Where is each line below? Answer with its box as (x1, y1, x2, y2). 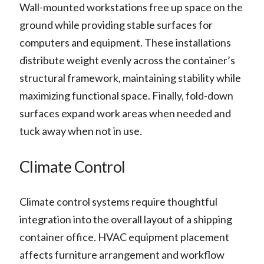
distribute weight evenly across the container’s (19, 54, 235, 67)
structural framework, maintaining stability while (19, 71, 241, 85)
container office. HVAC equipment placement (19, 230, 229, 244)
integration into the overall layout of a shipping (19, 213, 232, 226)
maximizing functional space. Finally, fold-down (19, 89, 233, 103)
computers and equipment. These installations (19, 36, 231, 49)
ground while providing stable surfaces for (19, 18, 213, 32)
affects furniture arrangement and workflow (19, 248, 225, 262)
